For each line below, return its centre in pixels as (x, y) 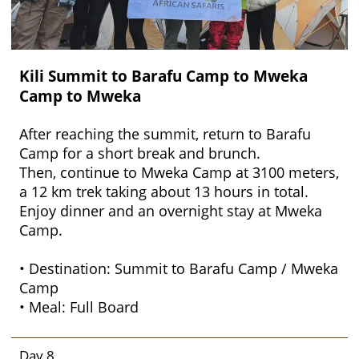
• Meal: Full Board (79, 307)
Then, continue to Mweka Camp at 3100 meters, (179, 172)
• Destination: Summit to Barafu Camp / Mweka (179, 268)
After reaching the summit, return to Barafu (165, 133)
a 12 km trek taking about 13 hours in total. (164, 191)
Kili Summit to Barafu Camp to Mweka (163, 75)
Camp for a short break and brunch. (140, 153)
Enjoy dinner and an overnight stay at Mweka (171, 210)
